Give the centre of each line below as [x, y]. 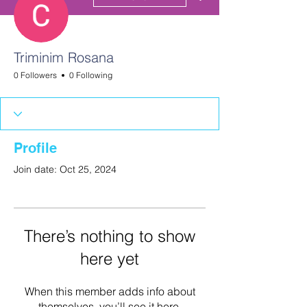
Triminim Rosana [64, 57]
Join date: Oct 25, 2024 [65, 169]
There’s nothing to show [110, 236]
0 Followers [35, 75]
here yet [110, 259]
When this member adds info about [110, 291]
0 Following [91, 75]
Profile [35, 148]
